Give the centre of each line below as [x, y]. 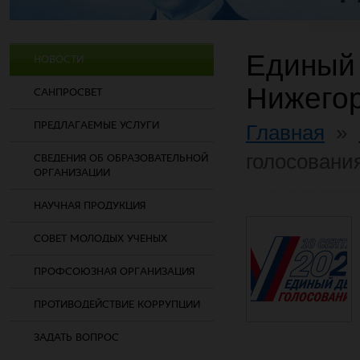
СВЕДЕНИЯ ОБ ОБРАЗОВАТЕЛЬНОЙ [121, 158]
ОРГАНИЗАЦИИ [72, 172]
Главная [285, 133]
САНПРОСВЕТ [68, 92]
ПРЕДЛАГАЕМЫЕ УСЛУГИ [96, 125]
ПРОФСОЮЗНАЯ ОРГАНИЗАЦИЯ [114, 271]
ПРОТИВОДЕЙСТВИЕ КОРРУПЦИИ [117, 304]
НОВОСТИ [59, 59]
